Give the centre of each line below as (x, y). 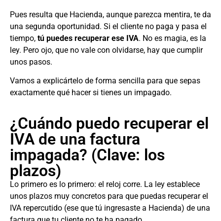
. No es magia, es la (172, 38)
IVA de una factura (75, 139)
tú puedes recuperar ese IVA (88, 38)
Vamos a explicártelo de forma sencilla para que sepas (105, 81)
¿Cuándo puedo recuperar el (109, 124)
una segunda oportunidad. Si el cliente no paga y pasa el (108, 26)
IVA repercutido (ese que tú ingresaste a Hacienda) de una (110, 208)
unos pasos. (31, 62)
